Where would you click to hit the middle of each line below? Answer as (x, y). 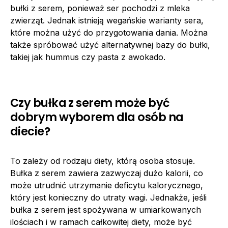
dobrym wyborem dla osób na (97, 117)
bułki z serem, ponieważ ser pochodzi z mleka (100, 8)
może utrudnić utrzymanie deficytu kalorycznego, (107, 185)
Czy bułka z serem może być (90, 103)
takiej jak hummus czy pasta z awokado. (88, 57)
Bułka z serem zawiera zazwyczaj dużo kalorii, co (107, 173)
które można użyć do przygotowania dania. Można (109, 32)
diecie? (30, 131)
